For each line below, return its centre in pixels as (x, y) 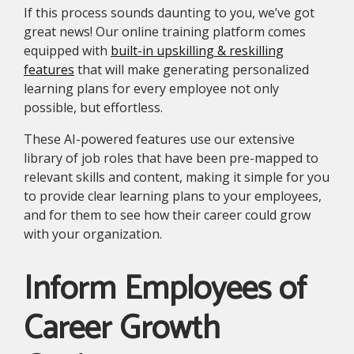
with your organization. (93, 233)
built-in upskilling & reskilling (197, 50)
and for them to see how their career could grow (167, 215)
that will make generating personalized (192, 69)
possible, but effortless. (93, 107)
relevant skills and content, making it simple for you (177, 177)
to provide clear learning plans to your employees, (173, 196)
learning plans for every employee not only (151, 88)
